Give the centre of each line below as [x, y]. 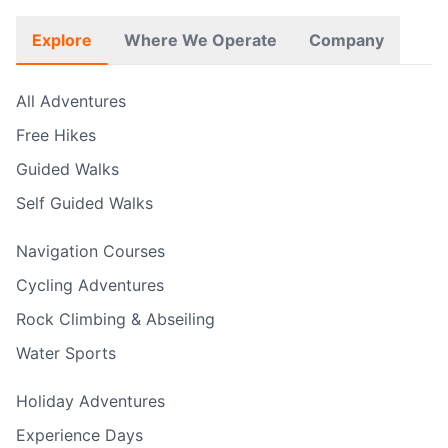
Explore [62, 40]
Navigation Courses [90, 251]
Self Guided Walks [84, 203]
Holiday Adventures [90, 401]
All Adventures [71, 101]
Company [346, 40]
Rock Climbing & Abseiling [115, 319]
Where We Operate [200, 40]
